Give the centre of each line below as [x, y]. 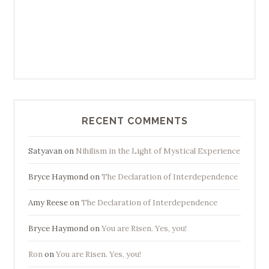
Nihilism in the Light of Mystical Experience [158, 151]
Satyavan [45, 151]
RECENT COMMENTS [134, 121]
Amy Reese [48, 202]
